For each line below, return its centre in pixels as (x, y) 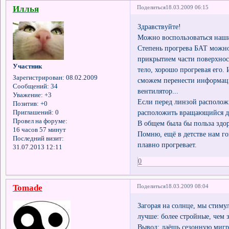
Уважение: (28, 95)
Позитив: (26, 104)
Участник (27, 67)
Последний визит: (38, 139)
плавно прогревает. (167, 144)
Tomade (27, 188)
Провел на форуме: (40, 121)
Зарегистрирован (37, 78)
